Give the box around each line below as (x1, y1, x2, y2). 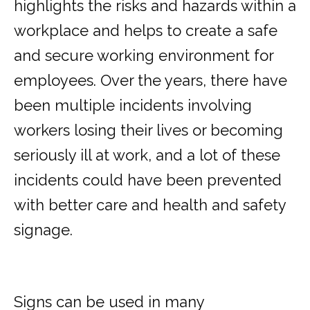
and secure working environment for (14, 46, 273, 65)
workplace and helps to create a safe (14, 21, 277, 40)
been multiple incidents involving (14, 96, 252, 115)
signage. (14, 221, 77, 239)
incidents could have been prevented (14, 171, 282, 190)
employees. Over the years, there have (14, 71, 287, 90)
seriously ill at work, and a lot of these (14, 146, 280, 165)
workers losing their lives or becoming (14, 121, 283, 140)
